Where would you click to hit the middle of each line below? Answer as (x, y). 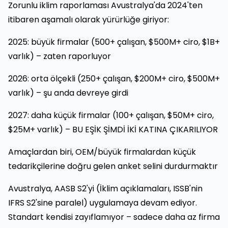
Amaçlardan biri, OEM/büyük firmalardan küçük (102, 152)
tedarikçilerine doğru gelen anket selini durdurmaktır (113, 166)
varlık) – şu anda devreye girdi (68, 93)
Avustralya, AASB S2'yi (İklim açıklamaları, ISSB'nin (105, 188)
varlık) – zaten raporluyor (60, 56)
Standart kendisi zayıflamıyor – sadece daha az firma (114, 217)
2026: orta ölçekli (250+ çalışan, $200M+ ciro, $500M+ (114, 78)
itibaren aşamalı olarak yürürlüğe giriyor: (89, 19)
